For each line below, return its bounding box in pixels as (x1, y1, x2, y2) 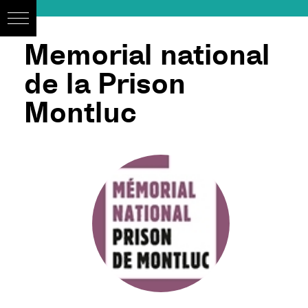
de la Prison (24, 65, 186, 102)
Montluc (24, 93, 136, 131)
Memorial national (24, 36, 270, 74)
